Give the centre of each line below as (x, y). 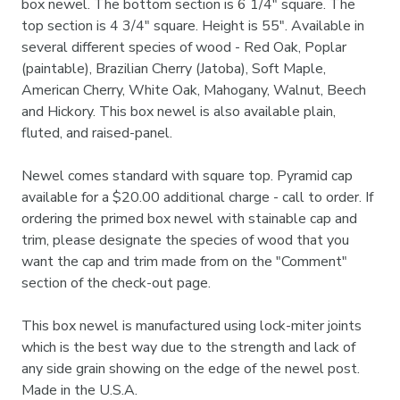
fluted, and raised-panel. (97, 133)
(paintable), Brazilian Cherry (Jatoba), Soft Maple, (174, 69)
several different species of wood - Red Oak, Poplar (184, 48)
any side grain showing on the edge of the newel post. (191, 369)
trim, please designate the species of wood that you (185, 241)
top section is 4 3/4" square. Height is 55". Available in (193, 26)
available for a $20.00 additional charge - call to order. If (197, 198)
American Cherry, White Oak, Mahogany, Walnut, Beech (194, 91)
